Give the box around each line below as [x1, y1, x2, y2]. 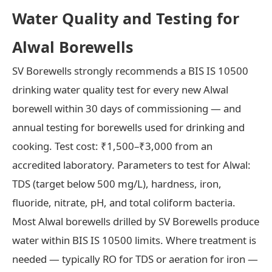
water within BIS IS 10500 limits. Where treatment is [12, 233, 256, 247]
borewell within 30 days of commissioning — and [12, 101, 241, 115]
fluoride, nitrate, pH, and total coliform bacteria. [12, 195, 236, 209]
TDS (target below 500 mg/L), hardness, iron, [12, 176, 222, 191]
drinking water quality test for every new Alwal [12, 82, 228, 97]
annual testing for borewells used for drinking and [12, 120, 245, 134]
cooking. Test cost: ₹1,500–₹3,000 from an [12, 138, 212, 153]
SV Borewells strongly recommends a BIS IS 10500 [12, 63, 248, 78]
